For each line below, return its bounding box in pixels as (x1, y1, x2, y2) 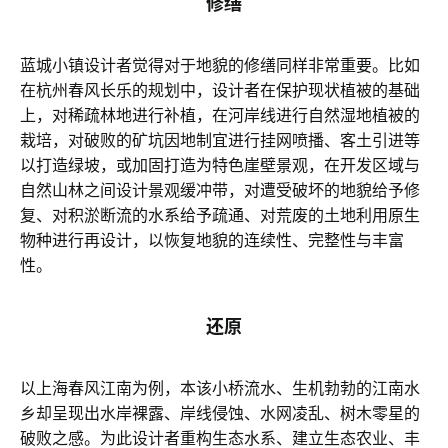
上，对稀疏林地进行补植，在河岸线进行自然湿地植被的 (20, 104, 420, 125)
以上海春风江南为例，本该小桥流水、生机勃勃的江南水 (20, 377, 420, 398)
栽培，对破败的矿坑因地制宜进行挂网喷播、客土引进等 (20, 129, 420, 150)
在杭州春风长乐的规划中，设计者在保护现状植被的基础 (20, 79, 420, 100)
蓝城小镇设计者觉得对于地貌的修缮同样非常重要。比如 (20, 54, 420, 75)
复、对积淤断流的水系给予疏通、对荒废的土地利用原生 (20, 204, 420, 225)
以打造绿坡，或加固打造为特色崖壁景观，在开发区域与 (20, 154, 420, 175)
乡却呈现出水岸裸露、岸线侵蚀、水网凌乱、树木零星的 (20, 402, 420, 423)
